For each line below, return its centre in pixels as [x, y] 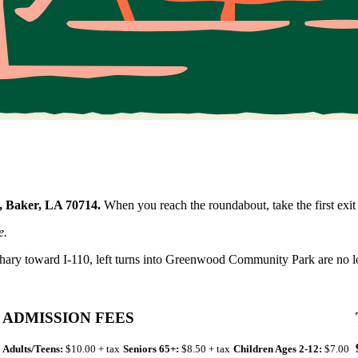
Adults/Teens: [32, 349]
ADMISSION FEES [68, 317]
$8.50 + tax [204, 349]
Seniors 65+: [151, 349]
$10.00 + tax [91, 349]
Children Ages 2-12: [277, 349]
